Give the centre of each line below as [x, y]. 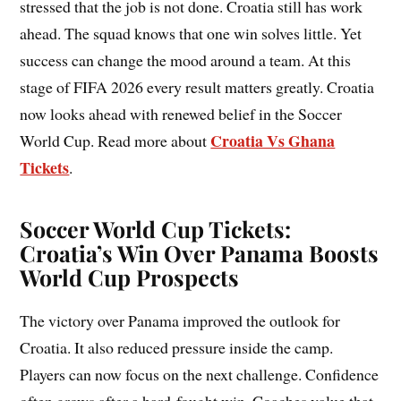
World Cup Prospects [130, 277]
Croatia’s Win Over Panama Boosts [200, 252]
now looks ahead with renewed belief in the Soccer [181, 113]
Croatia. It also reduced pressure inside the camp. [177, 347]
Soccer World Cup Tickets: [156, 228]
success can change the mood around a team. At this [186, 60]
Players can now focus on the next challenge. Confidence [200, 374]
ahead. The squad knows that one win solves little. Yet [191, 33]
